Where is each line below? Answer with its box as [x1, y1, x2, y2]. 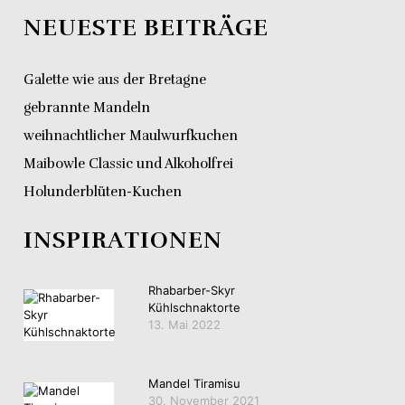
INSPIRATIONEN [24, 225, 222, 256]
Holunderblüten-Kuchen [24, 184, 182, 201]
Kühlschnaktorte [148, 300, 240, 316]
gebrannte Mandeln [24, 99, 150, 117]
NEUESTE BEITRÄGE [24, 13, 268, 43]
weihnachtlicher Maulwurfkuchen [24, 127, 238, 145]
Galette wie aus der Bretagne [24, 71, 206, 89]
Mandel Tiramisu [148, 375, 240, 391]
